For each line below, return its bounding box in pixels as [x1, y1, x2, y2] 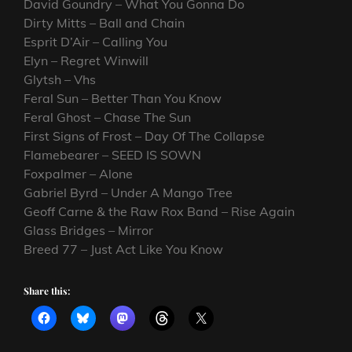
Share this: [24, 284, 70, 298]
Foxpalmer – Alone [24, 166, 133, 182]
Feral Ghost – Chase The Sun [24, 109, 191, 126]
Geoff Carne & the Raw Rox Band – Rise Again [24, 203, 295, 220]
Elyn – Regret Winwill [24, 53, 148, 69]
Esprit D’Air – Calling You [24, 34, 167, 50]
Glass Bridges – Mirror [24, 222, 153, 239]
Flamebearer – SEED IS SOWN [24, 147, 201, 163]
